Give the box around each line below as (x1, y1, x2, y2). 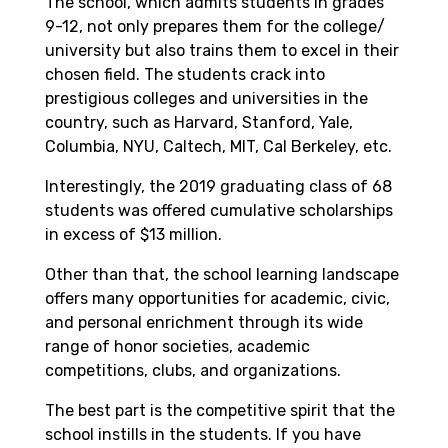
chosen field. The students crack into (45, 65, 325, 85)
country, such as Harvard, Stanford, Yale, (45, 113, 353, 133)
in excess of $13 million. (45, 225, 222, 245)
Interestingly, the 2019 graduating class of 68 (45, 177, 392, 197)
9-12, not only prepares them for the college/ (45, 17, 385, 37)
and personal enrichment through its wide (45, 313, 363, 333)
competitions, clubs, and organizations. (45, 361, 349, 381)
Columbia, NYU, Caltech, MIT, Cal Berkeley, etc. (45, 137, 396, 157)
